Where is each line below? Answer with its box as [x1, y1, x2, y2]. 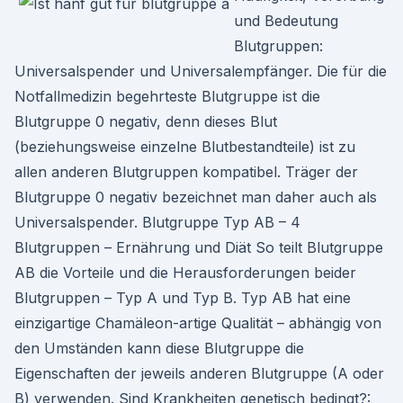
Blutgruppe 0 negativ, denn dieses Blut [14, 112, 277, 130]
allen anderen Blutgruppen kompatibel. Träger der [14, 163, 358, 181]
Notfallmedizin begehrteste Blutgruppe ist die [14, 87, 320, 105]
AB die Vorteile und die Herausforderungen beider [14, 264, 356, 282]
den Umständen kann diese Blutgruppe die [14, 339, 304, 357]
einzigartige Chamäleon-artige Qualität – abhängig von [14, 314, 381, 332]
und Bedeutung [234, 12, 338, 30]
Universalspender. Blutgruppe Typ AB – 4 [14, 213, 300, 231]
